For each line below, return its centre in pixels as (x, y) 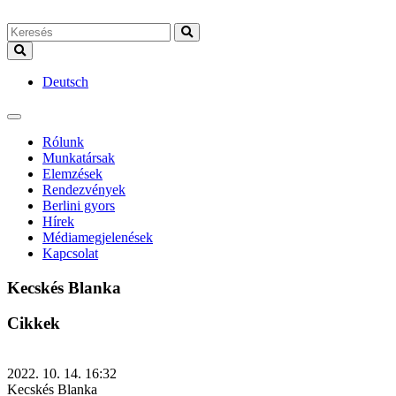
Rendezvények (84, 190)
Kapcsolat (70, 253)
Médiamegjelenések (98, 237)
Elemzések (72, 174)
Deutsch (65, 82)
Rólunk (63, 142)
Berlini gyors (79, 206)
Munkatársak (79, 158)
